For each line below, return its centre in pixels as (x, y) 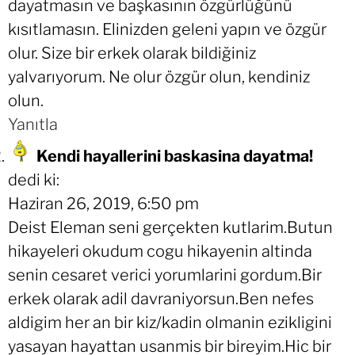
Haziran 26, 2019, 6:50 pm (103, 204)
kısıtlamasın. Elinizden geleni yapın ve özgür (167, 30)
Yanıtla (33, 125)
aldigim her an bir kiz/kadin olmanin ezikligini (170, 323)
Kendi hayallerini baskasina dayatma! (175, 157)
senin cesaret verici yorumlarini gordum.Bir (165, 275)
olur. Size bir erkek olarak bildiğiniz (132, 53)
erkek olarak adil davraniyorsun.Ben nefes (161, 299)
